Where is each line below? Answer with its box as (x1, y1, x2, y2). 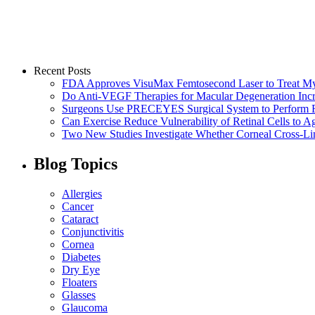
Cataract (62, 212, 98, 225)
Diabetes (62, 250, 101, 263)
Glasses (62, 288, 96, 301)
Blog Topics (34, 154, 117, 173)
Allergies (62, 187, 102, 200)
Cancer (62, 200, 94, 212)
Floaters (62, 276, 97, 288)
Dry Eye (62, 263, 100, 276)
